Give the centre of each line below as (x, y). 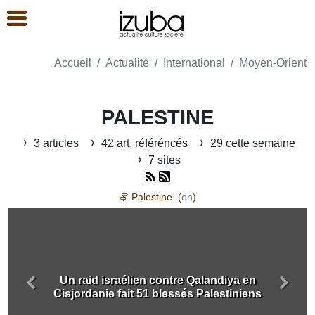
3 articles (56, 143)
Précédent (56, 290)
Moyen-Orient (273, 63)
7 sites (163, 160)
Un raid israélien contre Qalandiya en (157, 280)
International (194, 63)
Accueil (73, 63)
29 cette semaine (251, 143)
